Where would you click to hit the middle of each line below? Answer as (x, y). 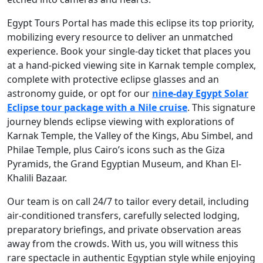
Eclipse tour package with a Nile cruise (97, 107)
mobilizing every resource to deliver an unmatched (120, 37)
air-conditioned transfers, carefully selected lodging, (123, 215)
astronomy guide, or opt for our (80, 93)
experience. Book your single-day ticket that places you (129, 51)
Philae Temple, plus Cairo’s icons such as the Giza (116, 149)
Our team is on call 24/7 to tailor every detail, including (128, 201)
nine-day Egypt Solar (200, 93)
